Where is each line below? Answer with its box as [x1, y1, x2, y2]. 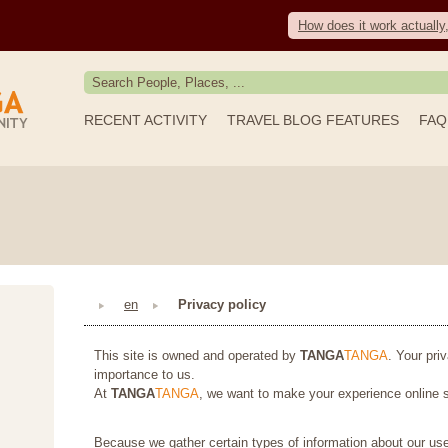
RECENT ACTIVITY [84, 112, 207, 128]
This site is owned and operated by [94, 348, 300, 364]
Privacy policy [178, 297, 266, 312]
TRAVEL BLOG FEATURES [227, 112, 399, 128]
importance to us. [94, 367, 195, 383]
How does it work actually [298, 18, 445, 33]
